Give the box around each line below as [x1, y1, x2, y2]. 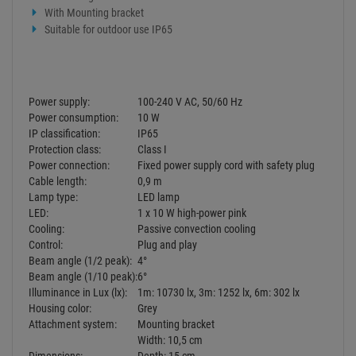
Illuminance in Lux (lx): [29, 52, 127, 66]
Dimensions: [29, 116, 83, 130]
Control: [29, 5, 63, 18]
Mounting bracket [137, 84, 215, 98]
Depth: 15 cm [137, 116, 195, 130]
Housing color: [29, 68, 91, 82]
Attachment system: [29, 84, 117, 98]
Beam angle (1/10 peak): [29, 37, 137, 50]
